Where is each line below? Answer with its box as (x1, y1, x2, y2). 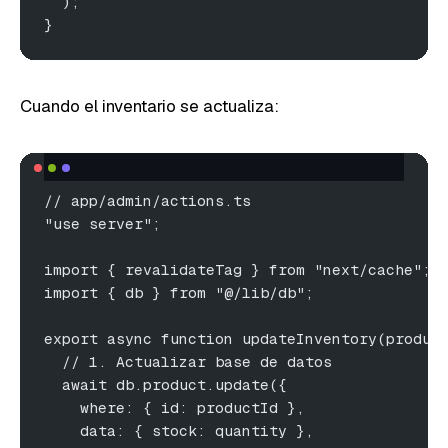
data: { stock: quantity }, (44, 420, 314, 440)
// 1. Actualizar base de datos (44, 351, 332, 371)
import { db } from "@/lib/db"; (44, 282, 314, 302)
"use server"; (44, 213, 161, 233)
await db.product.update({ (44, 374, 287, 394)
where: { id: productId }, (44, 397, 305, 417)
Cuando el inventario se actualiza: (20, 94, 279, 117)
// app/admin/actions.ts (44, 190, 251, 210)
